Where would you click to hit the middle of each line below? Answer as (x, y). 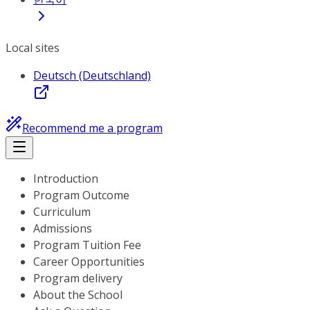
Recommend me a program (92, 128)
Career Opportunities (89, 262)
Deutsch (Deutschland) (92, 75)
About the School (78, 295)
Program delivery (78, 278)
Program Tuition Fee (87, 245)
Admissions (63, 228)
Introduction (66, 179)
